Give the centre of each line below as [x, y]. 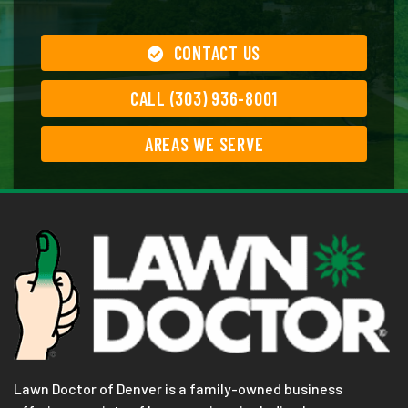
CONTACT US [217, 52]
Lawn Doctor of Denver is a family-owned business [178, 388]
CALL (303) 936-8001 [204, 98]
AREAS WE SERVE [204, 143]
